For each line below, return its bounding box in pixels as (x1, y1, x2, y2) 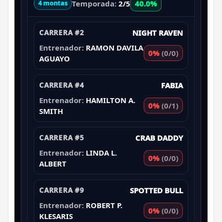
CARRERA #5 (39, 132, 84, 142)
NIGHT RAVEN (132, 27, 183, 38)
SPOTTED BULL (130, 185, 183, 195)
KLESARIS (39, 211, 73, 221)
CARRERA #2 (39, 27, 84, 37)
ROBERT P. (86, 200, 122, 210)
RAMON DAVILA (86, 42, 143, 53)
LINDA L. (86, 147, 117, 158)
